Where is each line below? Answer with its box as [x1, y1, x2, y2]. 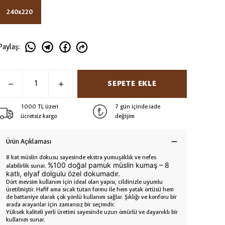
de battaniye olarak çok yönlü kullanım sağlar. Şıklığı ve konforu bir [6, 193, 177, 201]
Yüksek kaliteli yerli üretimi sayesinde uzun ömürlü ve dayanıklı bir [6, 208, 178, 216]
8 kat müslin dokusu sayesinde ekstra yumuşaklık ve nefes [6, 153, 156, 162]
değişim [115, 112, 135, 121]
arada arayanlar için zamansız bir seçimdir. [6, 200, 115, 209]
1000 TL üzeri [21, 102, 58, 111]
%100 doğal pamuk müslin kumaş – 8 [48, 161, 169, 170]
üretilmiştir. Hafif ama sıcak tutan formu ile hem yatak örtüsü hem [6, 185, 174, 194]
